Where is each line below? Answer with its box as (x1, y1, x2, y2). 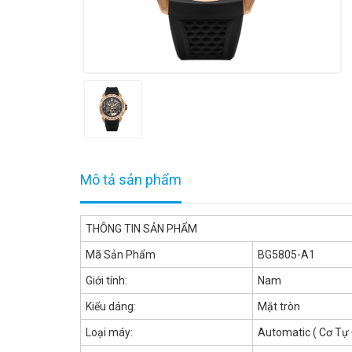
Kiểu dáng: (86, 299, 136, 313)
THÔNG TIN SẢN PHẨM (86, 222, 197, 235)
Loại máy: (86, 325, 133, 339)
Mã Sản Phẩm (86, 247, 156, 261)
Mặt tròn (258, 299, 300, 313)
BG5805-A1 (258, 247, 315, 261)
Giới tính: (86, 273, 127, 287)
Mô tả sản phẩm (80, 170, 181, 188)
